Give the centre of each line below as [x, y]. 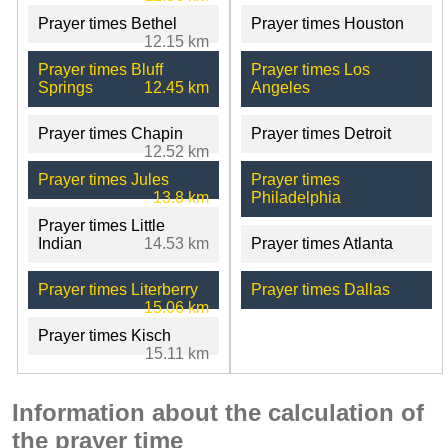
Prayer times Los [310, 69]
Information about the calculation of [218, 412]
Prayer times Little [101, 225]
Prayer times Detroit [320, 133]
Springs [65, 87]
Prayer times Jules [103, 179]
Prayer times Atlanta [321, 243]
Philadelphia [295, 197]
